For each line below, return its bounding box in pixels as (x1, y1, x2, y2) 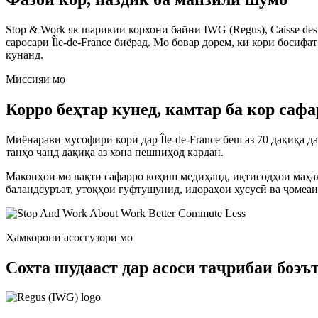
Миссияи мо (6, 72, 65, 85)
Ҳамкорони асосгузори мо (6, 231, 133, 243)
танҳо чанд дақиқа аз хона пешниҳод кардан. (6, 146, 224, 158)
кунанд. (6, 48, 43, 61)
